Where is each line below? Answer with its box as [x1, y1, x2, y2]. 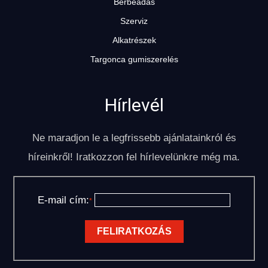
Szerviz [120, 16, 148, 26]
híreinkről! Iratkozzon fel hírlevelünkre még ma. [28, 151, 240, 163]
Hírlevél [104, 95, 164, 116]
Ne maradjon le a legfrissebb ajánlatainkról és [32, 132, 236, 144]
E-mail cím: [38, 194, 89, 206]
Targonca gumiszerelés [90, 54, 178, 65]
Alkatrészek [112, 35, 156, 45]
